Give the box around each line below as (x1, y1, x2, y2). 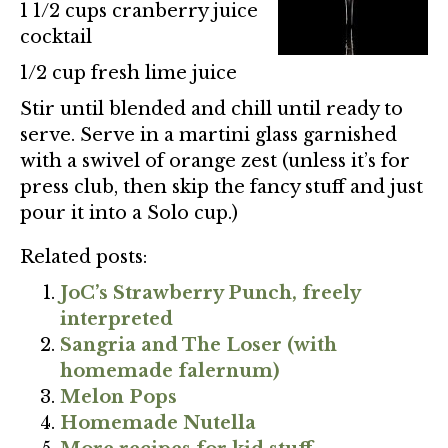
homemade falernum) (60, 359, 279, 382)
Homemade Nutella (60, 411, 256, 434)
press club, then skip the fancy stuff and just (20, 175, 423, 198)
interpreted (60, 307, 173, 330)
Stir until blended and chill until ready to (20, 97, 403, 120)
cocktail (20, 25, 92, 48)
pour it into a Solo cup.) (20, 201, 238, 224)
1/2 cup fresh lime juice (20, 61, 237, 84)
